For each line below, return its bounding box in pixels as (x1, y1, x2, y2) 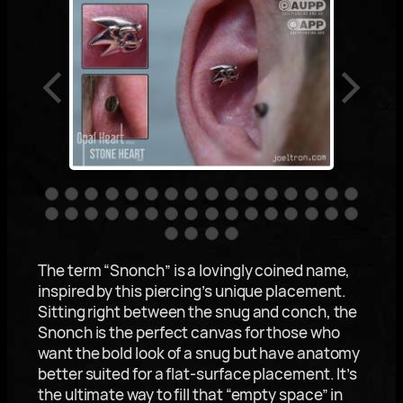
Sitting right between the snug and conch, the (38, 301, 358, 323)
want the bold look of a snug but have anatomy (38, 343, 361, 364)
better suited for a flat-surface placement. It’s (38, 363, 358, 385)
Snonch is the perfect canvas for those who (38, 322, 340, 344)
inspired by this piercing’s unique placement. (38, 281, 347, 302)
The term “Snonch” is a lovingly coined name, (38, 260, 351, 282)
